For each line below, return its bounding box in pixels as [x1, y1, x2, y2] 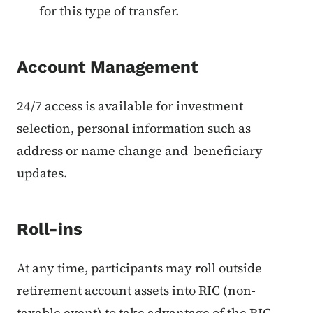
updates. [17, 164, 67, 182]
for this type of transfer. [39, 2, 179, 20]
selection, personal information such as [17, 119, 251, 137]
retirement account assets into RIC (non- [17, 282, 256, 299]
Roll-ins [17, 219, 82, 239]
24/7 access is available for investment [17, 97, 243, 115]
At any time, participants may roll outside [17, 259, 262, 277]
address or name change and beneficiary [17, 142, 263, 159]
